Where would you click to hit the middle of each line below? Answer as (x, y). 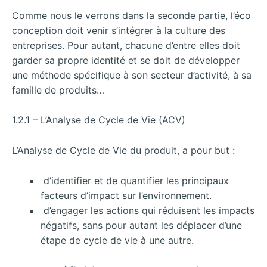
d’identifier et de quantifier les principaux (135, 180)
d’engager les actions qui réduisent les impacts (148, 210)
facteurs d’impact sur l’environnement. (126, 195)
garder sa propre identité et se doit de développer (126, 60)
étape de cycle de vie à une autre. (117, 240)
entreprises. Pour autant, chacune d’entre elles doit (126, 45)
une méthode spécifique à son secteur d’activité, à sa (132, 75)
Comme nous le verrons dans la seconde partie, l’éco (131, 15)
